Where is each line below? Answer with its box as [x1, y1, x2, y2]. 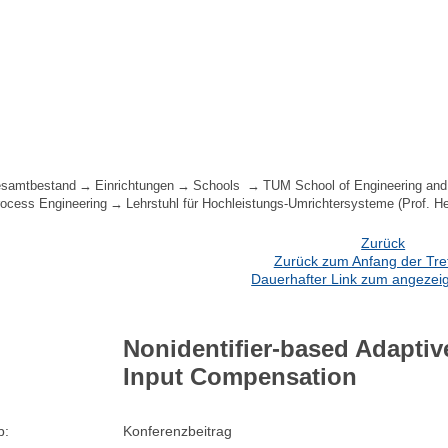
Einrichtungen [95, 179, 175, 194]
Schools [193, 179, 245, 194]
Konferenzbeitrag [123, 423, 233, 440]
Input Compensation [123, 362, 358, 390]
